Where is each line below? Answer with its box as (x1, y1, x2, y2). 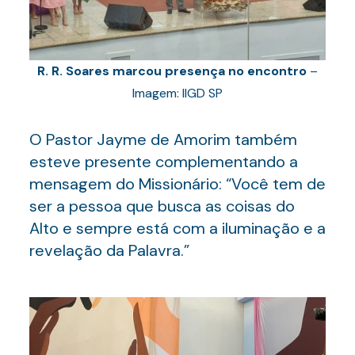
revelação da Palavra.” (29, 240, 189, 261)
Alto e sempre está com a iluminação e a (29, 218, 326, 239)
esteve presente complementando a (29, 151, 298, 172)
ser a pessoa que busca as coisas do (29, 196, 295, 216)
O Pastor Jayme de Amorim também (29, 129, 297, 150)
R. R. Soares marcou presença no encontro (36, 63, 307, 79)
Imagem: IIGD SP (132, 85, 223, 101)
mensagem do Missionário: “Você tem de (29, 174, 326, 194)
